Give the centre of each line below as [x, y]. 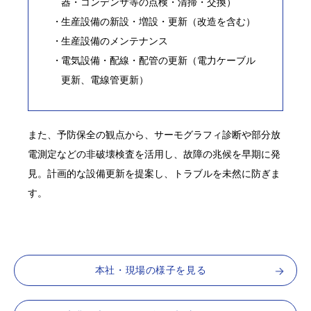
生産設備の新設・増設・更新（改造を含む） [159, 22]
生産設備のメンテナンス [115, 41]
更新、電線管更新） [105, 80]
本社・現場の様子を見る [151, 270]
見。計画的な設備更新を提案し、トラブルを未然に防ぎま [154, 174]
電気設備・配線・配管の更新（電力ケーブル [159, 61]
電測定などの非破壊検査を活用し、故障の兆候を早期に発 [154, 154]
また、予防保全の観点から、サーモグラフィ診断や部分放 [154, 135]
